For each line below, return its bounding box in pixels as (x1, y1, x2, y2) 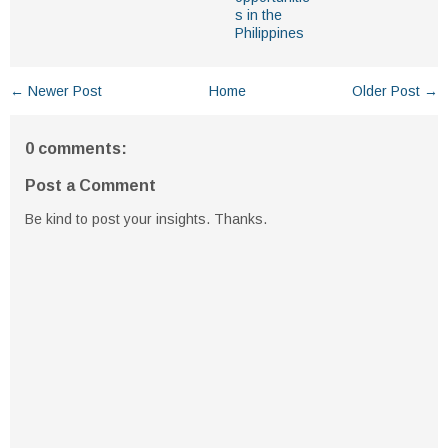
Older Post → (352, 83, 438, 100)
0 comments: (25, 140, 127, 158)
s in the (235, 7, 282, 24)
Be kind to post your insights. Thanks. (25, 211, 267, 228)
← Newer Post (10, 83, 102, 100)
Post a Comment (25, 177, 156, 195)
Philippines (235, 25, 304, 42)
